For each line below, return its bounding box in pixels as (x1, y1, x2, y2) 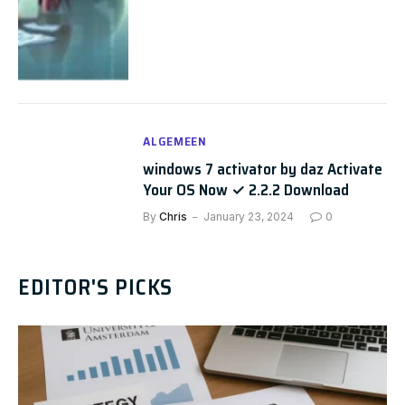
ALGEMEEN (143, 130, 207, 151)
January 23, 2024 (203, 209, 295, 223)
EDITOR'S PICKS (18, 269, 174, 305)
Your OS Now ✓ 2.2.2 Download (143, 176, 350, 202)
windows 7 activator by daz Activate (143, 155, 383, 182)
